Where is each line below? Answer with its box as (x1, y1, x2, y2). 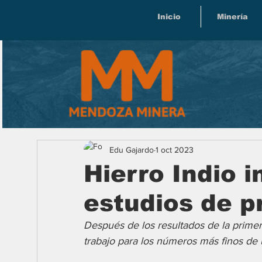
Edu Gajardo (109, 144, 154, 154)
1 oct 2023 (156, 144, 194, 154)
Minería (217, 12, 248, 21)
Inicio (157, 12, 181, 21)
